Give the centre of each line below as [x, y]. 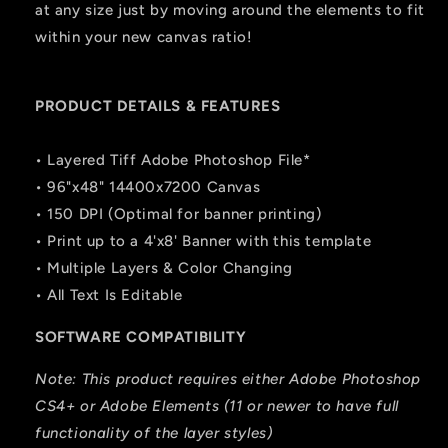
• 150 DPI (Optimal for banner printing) [178, 214]
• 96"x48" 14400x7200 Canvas [148, 187]
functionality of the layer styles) [154, 433]
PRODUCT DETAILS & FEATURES [158, 106]
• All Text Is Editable [111, 295]
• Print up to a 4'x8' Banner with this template [203, 241]
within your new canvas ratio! [144, 37]
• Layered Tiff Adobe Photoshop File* [173, 160]
